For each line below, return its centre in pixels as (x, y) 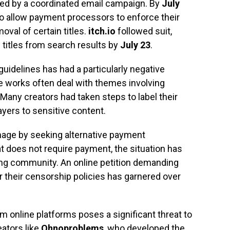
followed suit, (144, 31)
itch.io (102, 31)
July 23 (135, 45)
